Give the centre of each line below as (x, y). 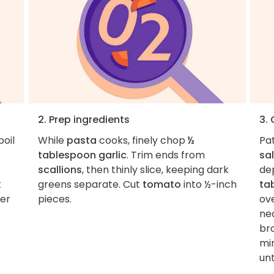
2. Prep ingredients (83, 119)
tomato (161, 184)
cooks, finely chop (142, 140)
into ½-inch (209, 184)
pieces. (54, 199)
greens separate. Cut (90, 184)
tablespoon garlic (82, 155)
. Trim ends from (165, 155)
